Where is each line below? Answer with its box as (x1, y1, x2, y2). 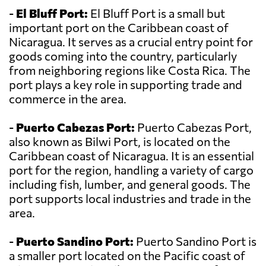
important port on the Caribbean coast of (9, 20, 229, 35)
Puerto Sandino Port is (134, 234, 256, 249)
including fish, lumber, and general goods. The (9, 177, 251, 192)
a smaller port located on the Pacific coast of (9, 248, 245, 263)
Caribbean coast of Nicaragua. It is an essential (9, 148, 254, 163)
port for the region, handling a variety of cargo (9, 163, 254, 178)
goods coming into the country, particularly (9, 49, 237, 64)
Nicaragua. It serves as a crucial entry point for (9, 34, 253, 49)
